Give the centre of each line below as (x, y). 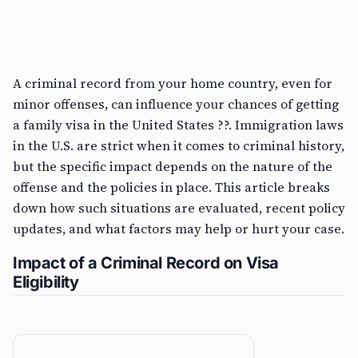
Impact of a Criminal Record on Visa (146, 263)
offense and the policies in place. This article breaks (171, 187)
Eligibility (46, 282)
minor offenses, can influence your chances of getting (176, 104)
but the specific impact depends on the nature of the (173, 166)
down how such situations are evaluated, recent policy (179, 208)
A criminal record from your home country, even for (173, 83)
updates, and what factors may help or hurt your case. (179, 229)
